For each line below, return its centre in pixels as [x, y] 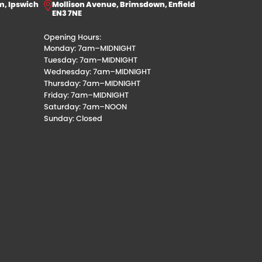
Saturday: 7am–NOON [85, 107]
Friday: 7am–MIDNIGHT [86, 95]
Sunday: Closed [73, 119]
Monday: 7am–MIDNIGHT [89, 49]
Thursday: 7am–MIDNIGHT [92, 84]
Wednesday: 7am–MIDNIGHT [97, 72]
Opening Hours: [72, 37]
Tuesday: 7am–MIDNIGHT [90, 60]
